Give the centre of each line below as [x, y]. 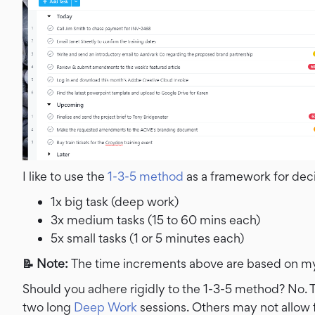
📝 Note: [47, 263]
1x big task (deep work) [115, 201]
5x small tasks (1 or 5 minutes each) [147, 238]
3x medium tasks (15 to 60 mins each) [155, 219]
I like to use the [65, 176]
